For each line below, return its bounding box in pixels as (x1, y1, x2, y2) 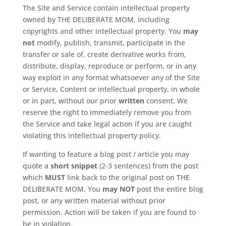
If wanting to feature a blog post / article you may (22, 149, 189, 159)
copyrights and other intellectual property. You (22, 26, 183, 36)
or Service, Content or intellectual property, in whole (22, 84, 200, 94)
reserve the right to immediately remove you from (22, 107, 191, 117)
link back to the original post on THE (65, 172, 190, 182)
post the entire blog (134, 184, 203, 194)
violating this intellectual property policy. (22, 130, 161, 140)
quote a (22, 160, 50, 171)
